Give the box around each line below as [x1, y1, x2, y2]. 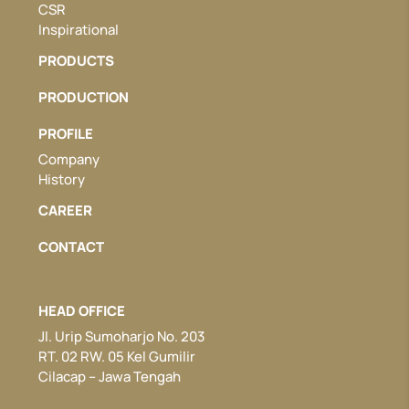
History [38, 169, 86, 189]
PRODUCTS [38, 50, 115, 70]
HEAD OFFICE [38, 300, 126, 320]
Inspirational [38, 19, 120, 39]
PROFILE [38, 123, 94, 143]
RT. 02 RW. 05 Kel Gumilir [38, 346, 196, 366]
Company [38, 149, 100, 169]
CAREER [38, 200, 93, 220]
